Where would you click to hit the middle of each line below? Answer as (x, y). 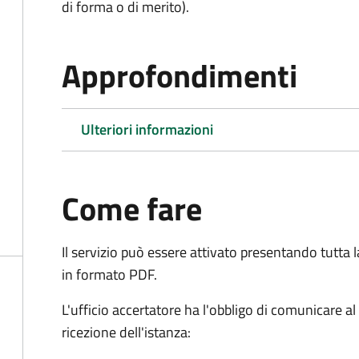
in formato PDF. (109, 274)
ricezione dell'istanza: (126, 332)
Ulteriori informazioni (147, 129)
